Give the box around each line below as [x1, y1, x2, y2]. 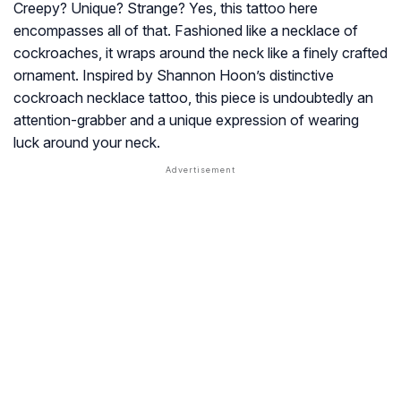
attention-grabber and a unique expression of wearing [13, 110, 359, 129]
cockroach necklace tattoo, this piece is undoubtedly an [13, 88, 373, 107]
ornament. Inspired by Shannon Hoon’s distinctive [13, 65, 334, 84]
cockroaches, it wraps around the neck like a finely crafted [13, 43, 388, 62]
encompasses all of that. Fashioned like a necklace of [13, 21, 358, 39]
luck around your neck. [13, 132, 160, 151]
